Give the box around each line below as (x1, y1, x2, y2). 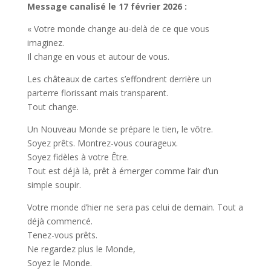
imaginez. (27, 37, 64, 48)
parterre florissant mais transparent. (27, 87, 168, 99)
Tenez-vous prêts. (27, 229, 97, 241)
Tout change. (27, 101, 79, 113)
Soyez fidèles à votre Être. (27, 151, 129, 163)
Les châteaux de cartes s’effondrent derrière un (27, 73, 212, 85)
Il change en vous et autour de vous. (27, 51, 169, 62)
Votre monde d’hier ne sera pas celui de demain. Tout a (27, 201, 243, 213)
